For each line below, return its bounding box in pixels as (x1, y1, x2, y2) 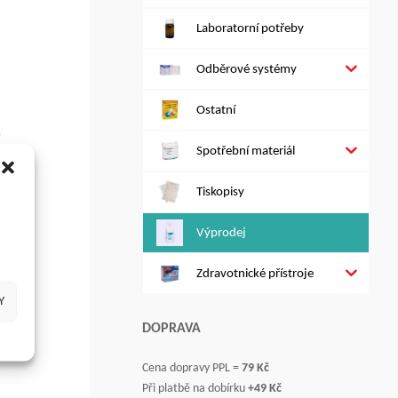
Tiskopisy (196, 185, 244, 199)
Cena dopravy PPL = (142, 361, 239, 375)
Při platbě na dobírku (142, 381, 248, 395)
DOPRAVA (142, 322, 201, 337)
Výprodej (196, 226, 246, 240)
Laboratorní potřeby (196, 21, 304, 36)
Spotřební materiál (196, 144, 295, 158)
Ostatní (196, 103, 235, 117)
